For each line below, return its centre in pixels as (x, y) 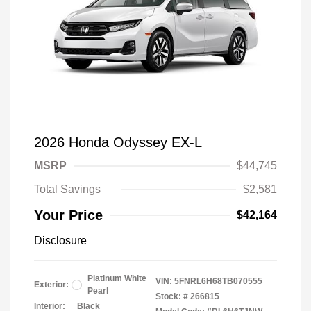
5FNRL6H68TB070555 (218, 281)
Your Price (68, 215)
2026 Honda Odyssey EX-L (118, 142)
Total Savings (67, 189)
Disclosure (60, 241)
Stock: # (172, 296)
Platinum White (117, 278)
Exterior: (51, 285)
